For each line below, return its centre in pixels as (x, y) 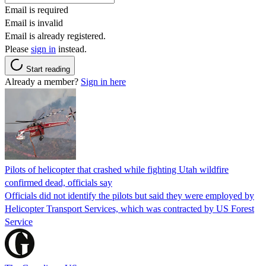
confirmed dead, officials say (58, 182)
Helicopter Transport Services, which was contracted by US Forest (129, 208)
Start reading (48, 69)
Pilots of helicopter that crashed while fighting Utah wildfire (117, 169)
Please (18, 49)
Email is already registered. (55, 36)
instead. (71, 49)
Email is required (37, 9)
